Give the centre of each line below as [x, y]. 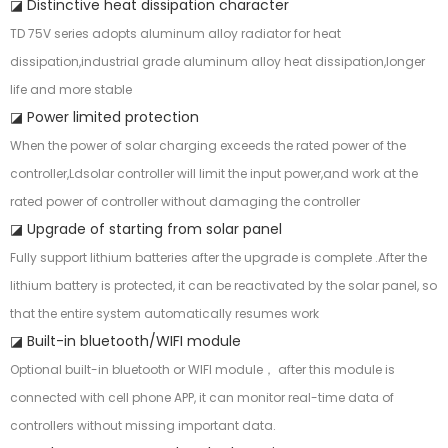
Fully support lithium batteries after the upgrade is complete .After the [218, 258]
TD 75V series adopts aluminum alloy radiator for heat [175, 34]
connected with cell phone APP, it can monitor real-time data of [202, 398]
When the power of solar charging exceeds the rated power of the [208, 146]
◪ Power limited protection [108, 117]
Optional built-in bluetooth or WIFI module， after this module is [202, 370]
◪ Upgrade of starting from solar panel [146, 229]
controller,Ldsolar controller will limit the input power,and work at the [214, 174]
